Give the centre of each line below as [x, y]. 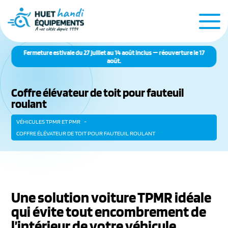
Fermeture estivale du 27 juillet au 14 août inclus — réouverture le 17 [114, 52]
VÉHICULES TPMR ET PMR [49, 121]
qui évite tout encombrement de [109, 211]
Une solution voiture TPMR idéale [111, 197]
